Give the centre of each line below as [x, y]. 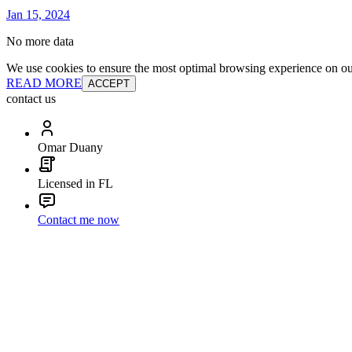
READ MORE [44, 83]
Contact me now [79, 220]
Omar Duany [70, 147]
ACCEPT [109, 84]
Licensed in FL [75, 183]
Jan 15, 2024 [38, 15]
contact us [31, 99]
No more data [40, 41]
